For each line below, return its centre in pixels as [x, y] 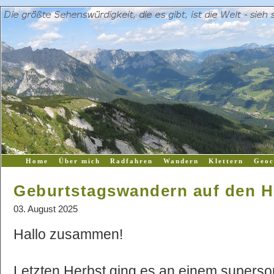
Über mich [79, 161]
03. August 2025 [46, 209]
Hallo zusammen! [68, 234]
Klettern [226, 161]
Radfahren [131, 161]
